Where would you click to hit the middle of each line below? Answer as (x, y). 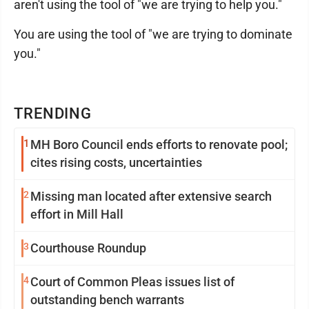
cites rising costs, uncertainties (148, 162)
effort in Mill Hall (77, 214)
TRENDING (53, 113)
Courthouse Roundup (88, 248)
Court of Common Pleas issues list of (132, 282)
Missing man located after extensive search (151, 196)
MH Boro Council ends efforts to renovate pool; (113, 144)
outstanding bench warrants (107, 300)
